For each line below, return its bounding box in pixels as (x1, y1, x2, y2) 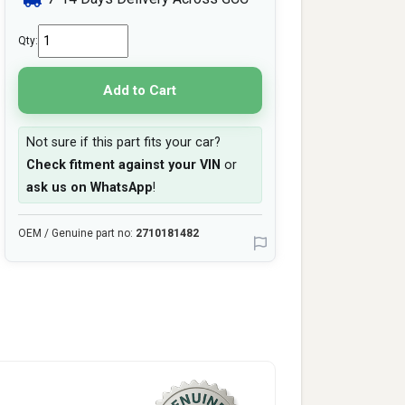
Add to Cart (103, 81, 177, 99)
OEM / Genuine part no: (17, 227, 136, 240)
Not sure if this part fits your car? (25, 135, 221, 150)
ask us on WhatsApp (25, 180, 153, 195)
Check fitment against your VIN (25, 157, 221, 173)
